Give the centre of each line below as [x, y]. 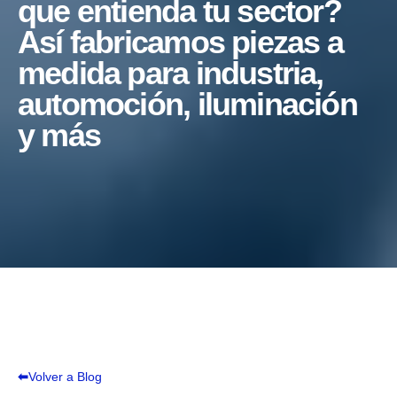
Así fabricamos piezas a [180, 43]
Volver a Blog [65, 377]
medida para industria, [171, 74]
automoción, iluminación [187, 105]
